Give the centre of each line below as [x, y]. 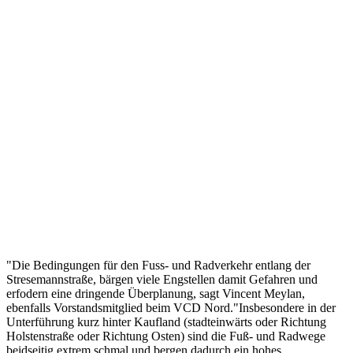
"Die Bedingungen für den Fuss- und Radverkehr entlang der [158, 265]
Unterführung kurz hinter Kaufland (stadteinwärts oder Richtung [166, 321]
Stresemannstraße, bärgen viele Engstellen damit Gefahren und [162, 279]
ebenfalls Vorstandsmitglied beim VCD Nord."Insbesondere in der [171, 307]
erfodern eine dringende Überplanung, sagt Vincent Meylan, [156, 293]
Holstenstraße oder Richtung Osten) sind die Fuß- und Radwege [166, 336]
